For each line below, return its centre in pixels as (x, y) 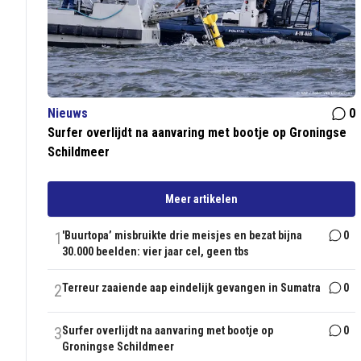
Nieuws (68, 114)
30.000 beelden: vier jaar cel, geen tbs (156, 252)
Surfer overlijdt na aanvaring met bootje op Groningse (197, 133)
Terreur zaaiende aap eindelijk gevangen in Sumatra (192, 288)
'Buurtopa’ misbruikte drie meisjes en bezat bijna (183, 236)
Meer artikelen (202, 199)
